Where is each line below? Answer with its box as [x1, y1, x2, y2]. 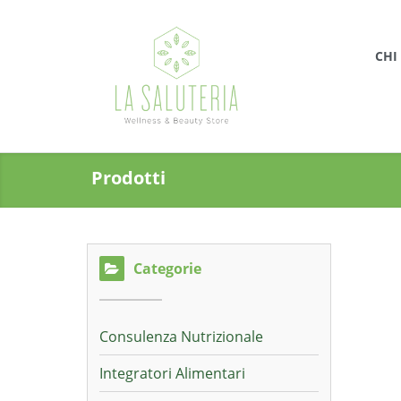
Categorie [133, 259, 201, 278]
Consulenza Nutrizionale [99, 327, 263, 346]
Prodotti [91, 166, 166, 190]
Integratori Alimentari [99, 363, 245, 383]
